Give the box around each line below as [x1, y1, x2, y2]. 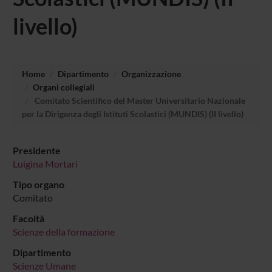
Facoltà [12, 212, 44, 224]
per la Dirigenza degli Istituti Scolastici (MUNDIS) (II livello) [21, 108, 243, 119]
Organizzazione [121, 68, 181, 79]
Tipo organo [12, 178, 64, 190]
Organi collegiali [32, 81, 95, 92]
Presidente [12, 144, 61, 156]
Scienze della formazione [12, 225, 115, 237]
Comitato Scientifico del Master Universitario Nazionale [32, 95, 245, 106]
